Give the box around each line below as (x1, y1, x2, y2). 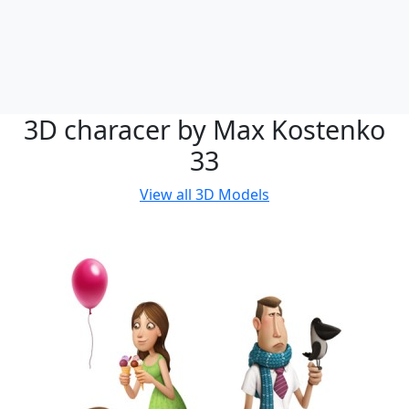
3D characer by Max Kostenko (24, 111, 385, 147)
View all (140, 184, 195, 204)
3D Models (195, 184, 269, 204)
